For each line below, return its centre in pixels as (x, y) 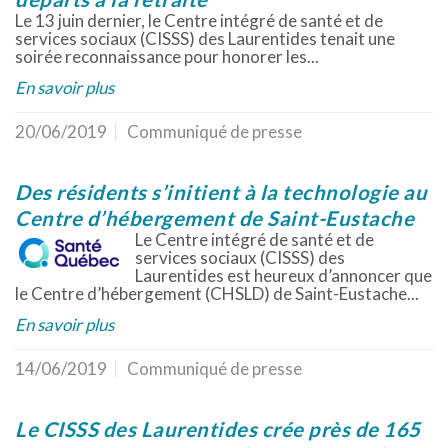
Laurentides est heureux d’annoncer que (283, 275)
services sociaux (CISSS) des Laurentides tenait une (205, 38)
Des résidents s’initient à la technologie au (221, 192)
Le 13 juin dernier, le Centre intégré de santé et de (199, 20)
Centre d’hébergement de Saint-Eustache (214, 218)
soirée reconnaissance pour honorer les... (167, 56)
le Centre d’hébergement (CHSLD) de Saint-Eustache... (217, 293)
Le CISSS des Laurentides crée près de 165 (218, 429)
